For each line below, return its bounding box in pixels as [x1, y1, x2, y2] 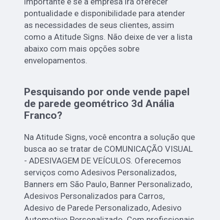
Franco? [24, 109, 63, 121]
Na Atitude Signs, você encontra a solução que [24, 132, 195, 142]
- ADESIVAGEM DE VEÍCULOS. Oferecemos [24, 155, 182, 165]
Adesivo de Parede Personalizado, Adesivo [24, 202, 182, 213]
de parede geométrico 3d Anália [24, 97, 175, 110]
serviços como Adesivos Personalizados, [24, 167, 177, 177]
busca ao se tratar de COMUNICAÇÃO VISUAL [24, 143, 193, 154]
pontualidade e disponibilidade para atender [24, 8, 186, 18]
